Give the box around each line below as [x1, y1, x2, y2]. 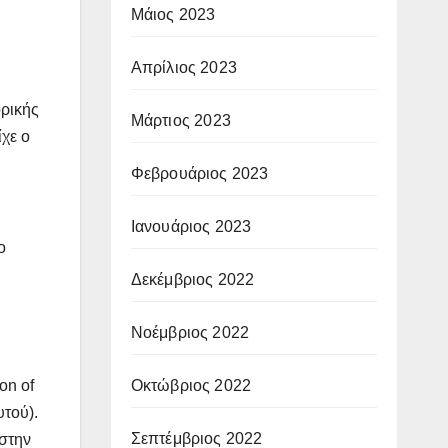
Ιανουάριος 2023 [130, 217, 252, 235]
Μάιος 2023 [130, 5, 216, 23]
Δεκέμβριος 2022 [130, 270, 255, 288]
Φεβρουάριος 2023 [130, 164, 269, 182]
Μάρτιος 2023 [130, 111, 231, 129]
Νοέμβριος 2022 [130, 323, 250, 341]
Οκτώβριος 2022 [130, 376, 252, 394]
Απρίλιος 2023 [130, 58, 238, 76]
